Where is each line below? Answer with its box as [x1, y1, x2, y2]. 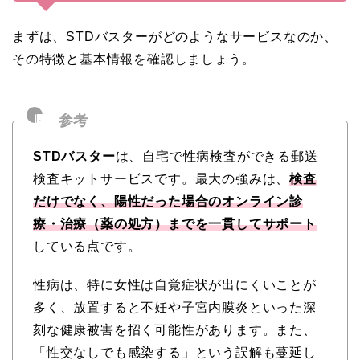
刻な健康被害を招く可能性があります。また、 [33, 322, 317, 337]
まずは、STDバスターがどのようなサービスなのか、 [12, 29, 337, 43]
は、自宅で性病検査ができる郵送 [115, 149, 318, 163]
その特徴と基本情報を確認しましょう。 [12, 51, 256, 66]
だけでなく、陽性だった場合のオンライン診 [33, 194, 303, 208]
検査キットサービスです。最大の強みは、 [33, 171, 290, 186]
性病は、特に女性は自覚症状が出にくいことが [33, 277, 317, 292]
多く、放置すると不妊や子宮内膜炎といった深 [33, 300, 317, 314]
